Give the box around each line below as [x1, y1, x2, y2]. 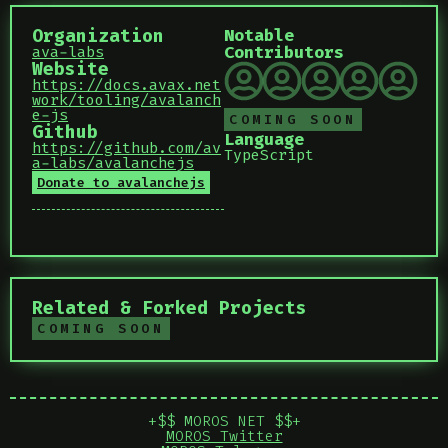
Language [224, 128, 304, 150]
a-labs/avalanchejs [32, 153, 194, 173]
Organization [32, 24, 164, 48]
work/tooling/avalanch [32, 90, 221, 110]
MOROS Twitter [165, 426, 283, 446]
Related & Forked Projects [32, 296, 307, 320]
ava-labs [32, 42, 104, 62]
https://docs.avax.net [32, 75, 221, 95]
